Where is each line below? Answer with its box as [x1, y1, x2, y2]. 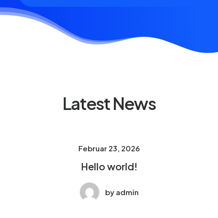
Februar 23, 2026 [78, 144, 140, 153]
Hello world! [80, 160, 138, 172]
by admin [105, 187, 139, 197]
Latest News [62, 92, 156, 114]
